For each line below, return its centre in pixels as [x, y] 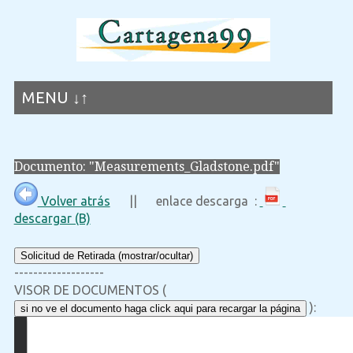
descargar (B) [52, 219]
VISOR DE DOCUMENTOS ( [90, 290]
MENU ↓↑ [55, 97]
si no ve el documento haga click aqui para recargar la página [160, 309]
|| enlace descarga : [185, 201]
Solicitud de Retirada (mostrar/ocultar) [106, 256]
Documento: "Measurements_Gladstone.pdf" [147, 167]
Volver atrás [74, 201]
